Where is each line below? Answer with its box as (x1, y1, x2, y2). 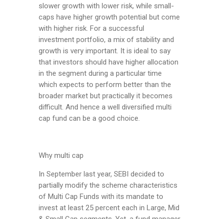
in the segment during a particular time (39, 69, 162, 78)
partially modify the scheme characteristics (39, 181, 177, 190)
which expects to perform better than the (39, 80, 171, 89)
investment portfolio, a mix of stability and (39, 35, 174, 44)
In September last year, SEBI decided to (39, 170, 164, 179)
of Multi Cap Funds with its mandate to (39, 192, 163, 201)
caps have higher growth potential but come (39, 13, 180, 22)
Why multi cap (39, 151, 84, 160)
